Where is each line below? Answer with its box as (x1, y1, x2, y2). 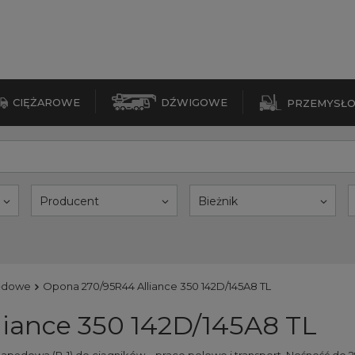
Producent (40, 194, 99, 208)
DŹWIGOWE (161, 96, 227, 109)
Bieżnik (198, 194, 238, 208)
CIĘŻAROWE (13, 95, 80, 109)
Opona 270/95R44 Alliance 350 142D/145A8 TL (43, 280, 271, 292)
